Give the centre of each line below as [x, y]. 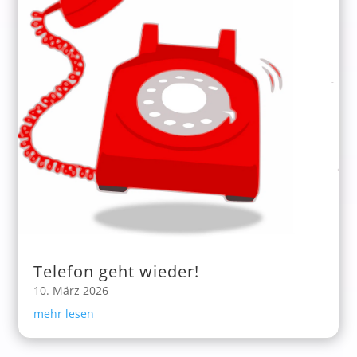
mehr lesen [64, 314]
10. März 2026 [71, 291]
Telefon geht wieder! [117, 272]
